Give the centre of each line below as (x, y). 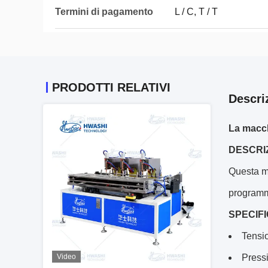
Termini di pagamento (104, 12)
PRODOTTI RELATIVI (111, 87)
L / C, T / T (196, 12)
